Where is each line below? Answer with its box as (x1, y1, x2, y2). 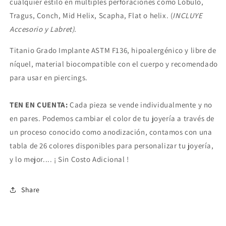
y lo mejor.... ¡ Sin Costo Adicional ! (10, 154, 129, 164)
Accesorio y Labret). (10, 24, 77, 34)
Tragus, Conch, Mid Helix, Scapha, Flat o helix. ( (10, 11, 173, 21)
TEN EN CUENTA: (10, 100, 68, 110)
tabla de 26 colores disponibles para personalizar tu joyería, (10, 141, 214, 151)
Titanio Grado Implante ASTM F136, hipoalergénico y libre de (10, 45, 216, 55)
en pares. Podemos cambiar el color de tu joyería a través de (10, 114, 215, 124)
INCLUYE (173, 11, 203, 21)
